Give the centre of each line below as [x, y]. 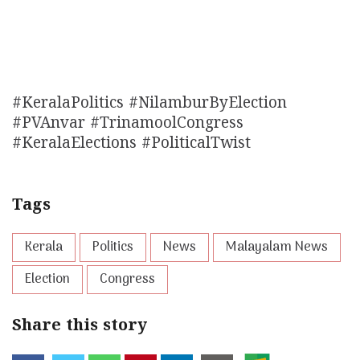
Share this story [80, 327]
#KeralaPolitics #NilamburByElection [149, 104]
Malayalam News [277, 248]
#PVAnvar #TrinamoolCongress [128, 125]
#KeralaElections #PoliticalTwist [131, 145]
